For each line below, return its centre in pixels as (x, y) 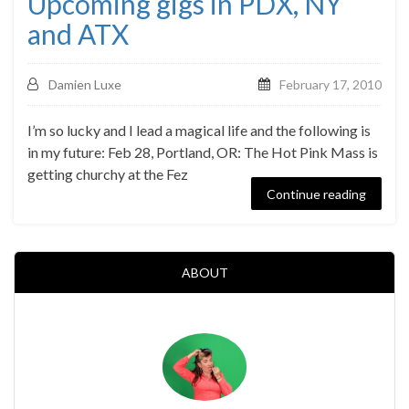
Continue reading (316, 194)
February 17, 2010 (330, 84)
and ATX (78, 34)
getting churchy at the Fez (108, 174)
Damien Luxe (85, 84)
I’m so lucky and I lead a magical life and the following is (199, 130)
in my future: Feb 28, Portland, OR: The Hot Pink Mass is (203, 152)
